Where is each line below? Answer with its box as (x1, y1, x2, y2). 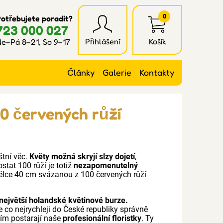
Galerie (103, 67, 131, 78)
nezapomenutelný (74, 161, 138, 170)
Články (67, 67, 95, 78)
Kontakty (139, 67, 174, 78)
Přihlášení (85, 36, 120, 46)
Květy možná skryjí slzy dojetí (29, 152, 135, 161)
